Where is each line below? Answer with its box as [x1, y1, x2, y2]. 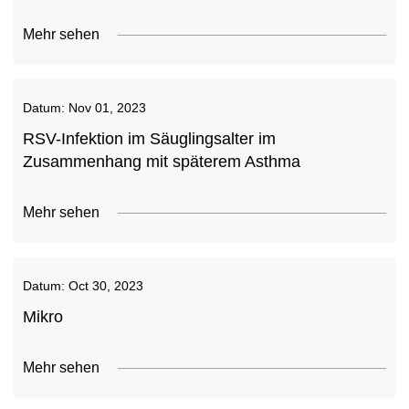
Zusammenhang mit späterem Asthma [23, 152, 300, 171]
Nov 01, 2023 [68, 100, 146, 115]
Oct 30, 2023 [68, 278, 143, 293]
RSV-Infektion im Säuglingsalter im [23, 130, 276, 148]
